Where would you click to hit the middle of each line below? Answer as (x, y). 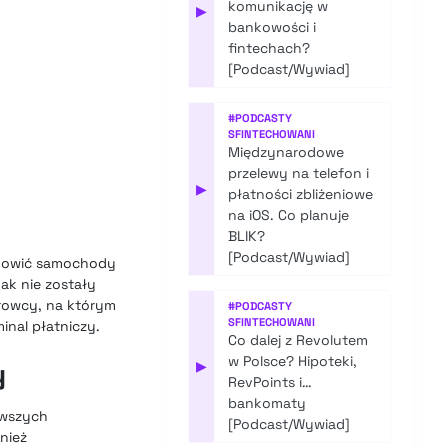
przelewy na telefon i (299, 173)
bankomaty (267, 403)
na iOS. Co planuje (289, 215)
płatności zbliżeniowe (301, 194)
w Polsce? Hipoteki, (293, 361)
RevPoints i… (270, 382)
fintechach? (269, 48)
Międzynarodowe (286, 152)
